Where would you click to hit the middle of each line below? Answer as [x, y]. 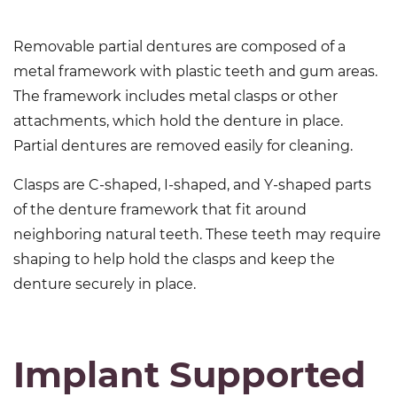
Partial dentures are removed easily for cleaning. [183, 146]
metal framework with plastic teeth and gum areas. [195, 71]
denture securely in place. [105, 284]
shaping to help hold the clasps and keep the [174, 259]
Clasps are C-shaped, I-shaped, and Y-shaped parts [192, 185]
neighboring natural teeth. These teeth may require [197, 234]
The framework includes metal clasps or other [175, 96]
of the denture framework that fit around [160, 210]
